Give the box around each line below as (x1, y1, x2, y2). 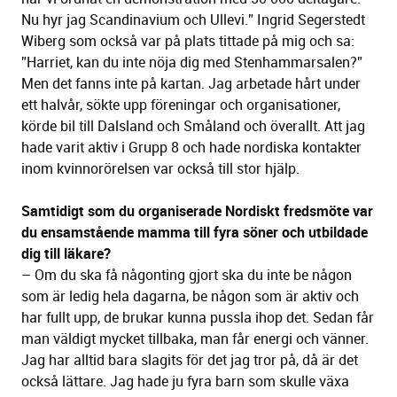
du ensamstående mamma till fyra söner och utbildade (21, 222, 368, 243)
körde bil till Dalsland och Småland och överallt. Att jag (21, 116, 365, 136)
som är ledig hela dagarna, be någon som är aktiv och (21, 286, 359, 307)
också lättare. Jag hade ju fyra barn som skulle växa (21, 371, 349, 392)
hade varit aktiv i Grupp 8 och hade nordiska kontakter (21, 137, 362, 158)
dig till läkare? (21, 244, 111, 264)
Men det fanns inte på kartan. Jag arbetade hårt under (21, 74, 361, 94)
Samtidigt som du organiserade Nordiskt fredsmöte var (21, 201, 373, 222)
